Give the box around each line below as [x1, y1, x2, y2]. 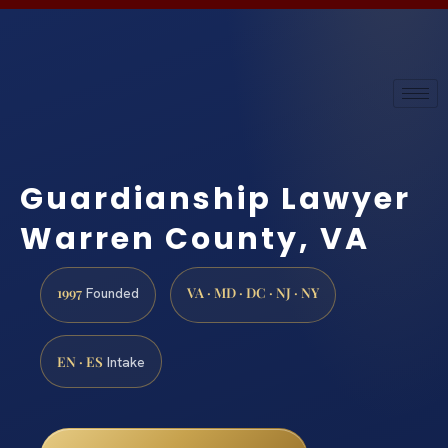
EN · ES [57, 352, 103, 371]
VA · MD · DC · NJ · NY [187, 283, 319, 302]
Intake [103, 353, 145, 372]
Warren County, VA [20, 218, 370, 260]
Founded [82, 284, 139, 303]
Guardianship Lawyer [20, 178, 411, 220]
